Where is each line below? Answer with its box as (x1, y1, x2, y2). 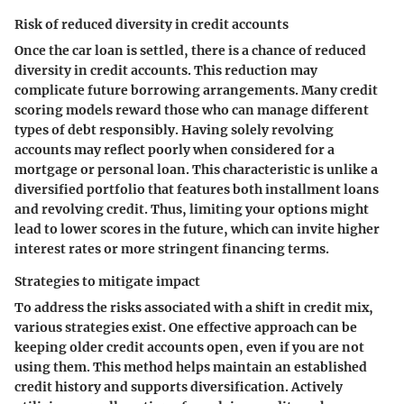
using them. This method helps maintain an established (14, 359, 367, 375)
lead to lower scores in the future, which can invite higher (14, 221, 380, 237)
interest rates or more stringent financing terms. (14, 241, 329, 257)
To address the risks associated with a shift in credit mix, (14, 299, 373, 316)
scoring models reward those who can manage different (14, 102, 369, 118)
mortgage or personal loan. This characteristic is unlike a (14, 161, 378, 178)
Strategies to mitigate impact (14, 273, 200, 289)
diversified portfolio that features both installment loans (14, 181, 379, 197)
